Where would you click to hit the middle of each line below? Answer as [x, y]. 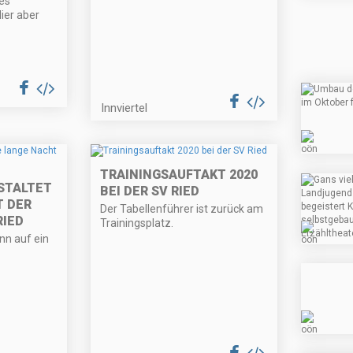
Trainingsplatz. [137, 223]
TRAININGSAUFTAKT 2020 [179, 175]
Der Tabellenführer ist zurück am [182, 209]
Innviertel [124, 108]
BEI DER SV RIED [150, 191]
